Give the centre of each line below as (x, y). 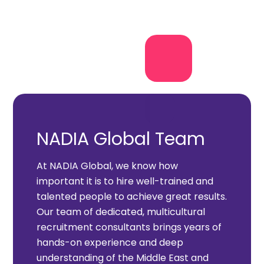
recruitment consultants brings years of (129, 227)
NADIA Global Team (121, 139)
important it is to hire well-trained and (125, 181)
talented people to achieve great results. (132, 197)
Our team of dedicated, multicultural (121, 212)
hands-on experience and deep (110, 243)
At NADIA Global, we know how (108, 166)
